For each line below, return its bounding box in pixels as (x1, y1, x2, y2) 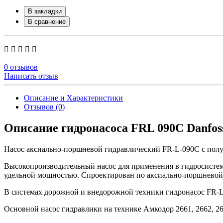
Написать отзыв (4, 71, 58, 80)
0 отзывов (4, 62, 38, 71)
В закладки (28, 7, 62, 15)
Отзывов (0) (24, 102, 65, 111)
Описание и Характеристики (24, 93, 123, 102)
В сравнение (28, 17, 66, 25)
